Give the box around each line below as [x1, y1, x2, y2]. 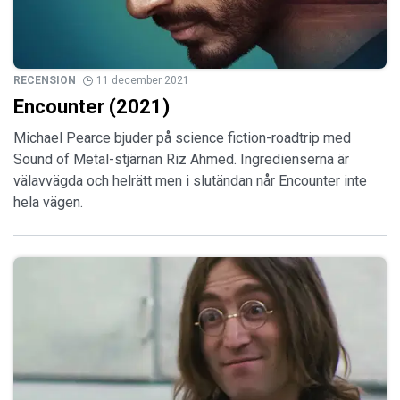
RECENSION [13, 74, 76, 87]
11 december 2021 [96, 74, 189, 87]
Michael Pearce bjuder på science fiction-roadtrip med [13, 129, 351, 147]
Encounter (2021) [13, 96, 170, 119]
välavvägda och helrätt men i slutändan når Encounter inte [13, 172, 367, 190]
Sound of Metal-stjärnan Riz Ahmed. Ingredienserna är [13, 151, 349, 169]
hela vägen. [13, 194, 83, 212]
